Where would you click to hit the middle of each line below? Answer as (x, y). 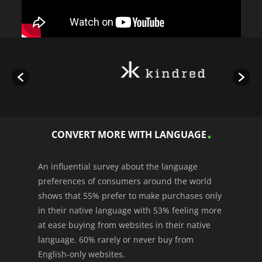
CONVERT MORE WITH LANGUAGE (129, 134)
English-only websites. (81, 254)
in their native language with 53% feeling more (130, 210)
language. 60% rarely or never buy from (116, 239)
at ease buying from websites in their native (124, 225)
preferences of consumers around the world (125, 181)
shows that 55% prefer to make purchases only (130, 195)
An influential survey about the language (118, 166)
